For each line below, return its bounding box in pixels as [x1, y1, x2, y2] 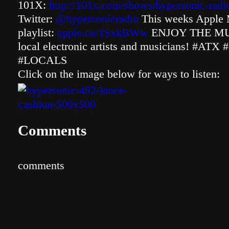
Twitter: [18, 12, 56, 25]
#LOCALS [18, 54, 67, 66]
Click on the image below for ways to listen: [18, 67, 220, 80]
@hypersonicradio [56, 12, 139, 25]
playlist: [18, 26, 57, 39]
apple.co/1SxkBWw [57, 26, 148, 39]
